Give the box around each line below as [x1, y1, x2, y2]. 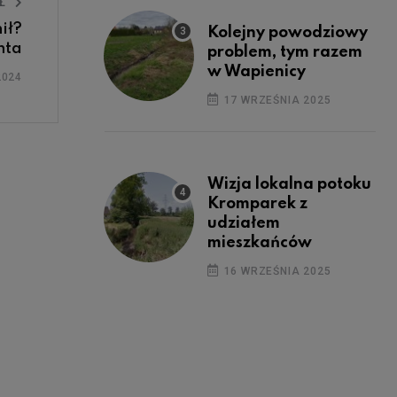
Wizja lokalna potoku [207, 175, 371, 192]
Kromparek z [207, 195, 307, 212]
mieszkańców [207, 234, 312, 251]
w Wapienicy [207, 63, 306, 80]
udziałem [207, 214, 280, 231]
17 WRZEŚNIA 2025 [220, 93, 331, 106]
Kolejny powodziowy [207, 24, 368, 41]
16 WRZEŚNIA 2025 [220, 264, 331, 277]
